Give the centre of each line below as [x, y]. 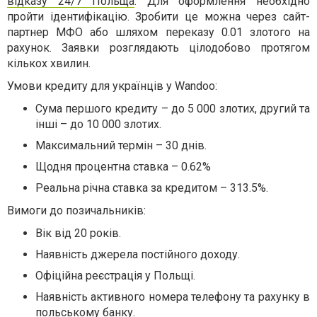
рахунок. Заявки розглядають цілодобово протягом [158, 47]
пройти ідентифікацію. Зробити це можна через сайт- [158, 16]
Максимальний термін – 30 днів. [121, 145]
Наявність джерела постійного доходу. [138, 254]
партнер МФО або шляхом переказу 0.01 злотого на [158, 32]
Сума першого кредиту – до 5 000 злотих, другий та [173, 108]
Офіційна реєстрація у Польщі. [115, 275]
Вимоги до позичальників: [76, 210]
